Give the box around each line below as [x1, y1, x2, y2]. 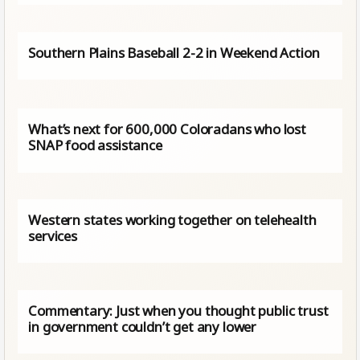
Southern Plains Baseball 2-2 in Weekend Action [28, 43, 320, 62]
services [28, 227, 77, 246]
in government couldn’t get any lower [28, 317, 257, 337]
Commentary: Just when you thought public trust [28, 301, 329, 321]
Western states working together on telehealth [28, 211, 317, 230]
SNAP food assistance [28, 136, 162, 155]
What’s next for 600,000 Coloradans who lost [28, 120, 306, 139]
